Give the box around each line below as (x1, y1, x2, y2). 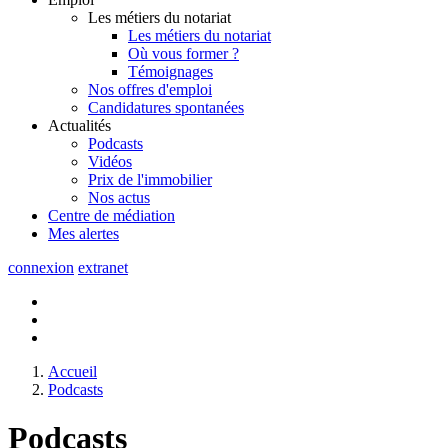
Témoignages (128, 62, 213, 80)
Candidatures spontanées (88, 98, 244, 116)
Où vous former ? (128, 44, 239, 62)
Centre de (48, 206, 109, 224)
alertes (79, 224, 119, 242)
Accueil (48, 362, 97, 380)
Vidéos (88, 152, 132, 170)
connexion (8, 258, 74, 276)
